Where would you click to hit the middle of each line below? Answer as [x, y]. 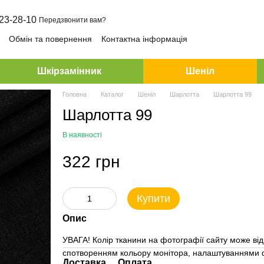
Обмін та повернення [50, 39]
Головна [74, 94]
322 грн [91, 162]
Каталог [112, 94]
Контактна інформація [144, 39]
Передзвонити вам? [72, 20]
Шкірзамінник [69, 71]
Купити [153, 199]
